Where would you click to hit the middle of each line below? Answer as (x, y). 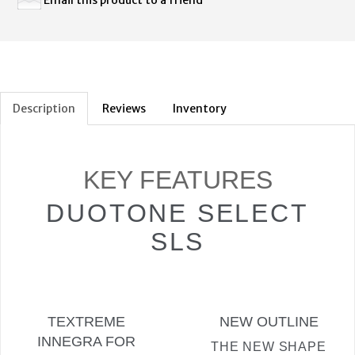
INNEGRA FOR (86, 341)
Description (44, 108)
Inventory (200, 108)
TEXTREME (86, 321)
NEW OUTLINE (269, 321)
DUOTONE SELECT (177, 213)
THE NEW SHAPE (269, 346)
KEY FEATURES (177, 179)
